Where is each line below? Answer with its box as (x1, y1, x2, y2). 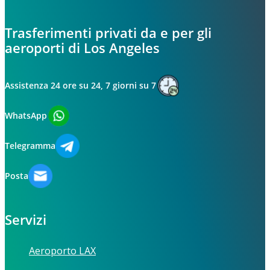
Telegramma (5, 140, 55, 152)
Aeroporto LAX (29, 244, 96, 258)
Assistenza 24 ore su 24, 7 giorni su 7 (5, 80, 156, 92)
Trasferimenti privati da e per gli (5, 24, 212, 42)
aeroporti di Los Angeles (5, 39, 160, 57)
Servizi (5, 210, 46, 229)
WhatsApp (5, 110, 47, 122)
